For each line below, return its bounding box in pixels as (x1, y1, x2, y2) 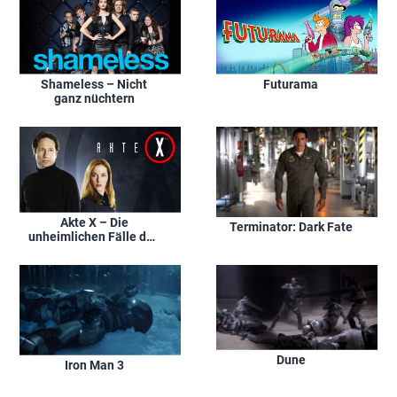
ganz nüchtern (53, 90, 135, 105)
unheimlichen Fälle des (28, 229, 160, 244)
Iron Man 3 (64, 357, 124, 372)
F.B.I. (80, 243, 108, 258)
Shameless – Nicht (41, 76, 147, 91)
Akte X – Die (59, 214, 128, 230)
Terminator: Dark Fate (229, 219, 353, 234)
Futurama (263, 76, 318, 91)
